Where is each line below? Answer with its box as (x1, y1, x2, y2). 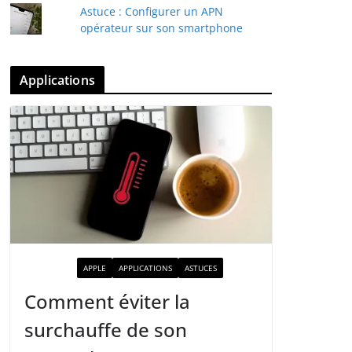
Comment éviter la (24, 288, 190, 315)
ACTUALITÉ (31, 262, 71, 274)
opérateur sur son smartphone (79, 20, 243, 36)
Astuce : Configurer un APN (79, 4, 223, 20)
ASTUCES (185, 262, 217, 274)
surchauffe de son (24, 317, 187, 343)
